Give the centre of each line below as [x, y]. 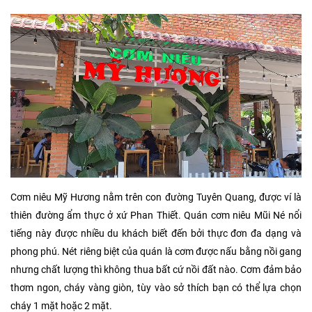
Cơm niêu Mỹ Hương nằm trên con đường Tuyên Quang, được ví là [156, 198]
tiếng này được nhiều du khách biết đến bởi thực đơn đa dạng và [156, 234]
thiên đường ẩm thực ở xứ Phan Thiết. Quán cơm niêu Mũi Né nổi [156, 216]
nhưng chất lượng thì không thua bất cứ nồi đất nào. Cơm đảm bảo [156, 270]
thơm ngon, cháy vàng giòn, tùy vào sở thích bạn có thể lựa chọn [156, 288]
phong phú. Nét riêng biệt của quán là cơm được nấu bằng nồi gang [156, 252]
